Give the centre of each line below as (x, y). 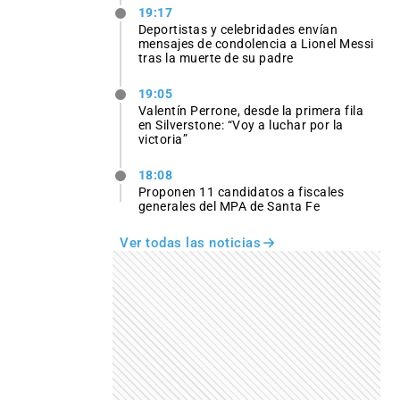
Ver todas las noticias (190, 243)
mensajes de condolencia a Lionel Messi (256, 44)
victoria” (163, 140)
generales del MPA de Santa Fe (229, 207)
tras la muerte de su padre (216, 58)
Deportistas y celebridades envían (238, 30)
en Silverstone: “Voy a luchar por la (241, 125)
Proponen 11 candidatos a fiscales (241, 192)
